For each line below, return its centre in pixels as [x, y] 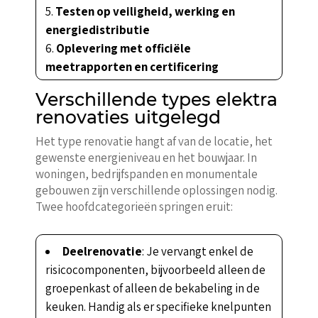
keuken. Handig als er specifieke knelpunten [158, 306]
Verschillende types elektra [156, 99]
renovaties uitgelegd [128, 117]
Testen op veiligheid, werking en [145, 11]
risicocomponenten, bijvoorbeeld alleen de [155, 269]
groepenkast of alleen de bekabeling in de [152, 288]
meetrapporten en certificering [132, 66]
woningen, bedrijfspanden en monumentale [146, 174]
